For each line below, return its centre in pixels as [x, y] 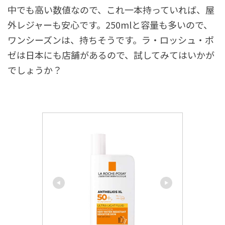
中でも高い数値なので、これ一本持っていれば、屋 [111, 9]
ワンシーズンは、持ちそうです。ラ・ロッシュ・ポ [111, 39]
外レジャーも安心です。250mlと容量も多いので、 [110, 24]
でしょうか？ [35, 70]
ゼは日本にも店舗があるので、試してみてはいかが [111, 54]
